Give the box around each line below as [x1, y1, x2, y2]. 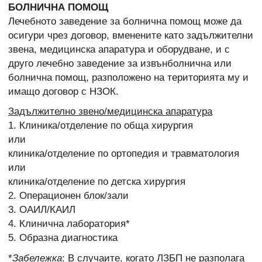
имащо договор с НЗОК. [8, 86, 119, 98]
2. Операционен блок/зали [8, 190, 129, 202]
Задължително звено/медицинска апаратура [8, 106, 212, 118]
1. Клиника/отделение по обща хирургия [8, 120, 193, 132]
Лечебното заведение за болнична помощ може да [8, 16, 242, 27]
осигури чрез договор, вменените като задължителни [8, 30, 253, 42]
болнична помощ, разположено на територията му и [8, 72, 249, 84]
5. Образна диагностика [8, 232, 118, 244]
